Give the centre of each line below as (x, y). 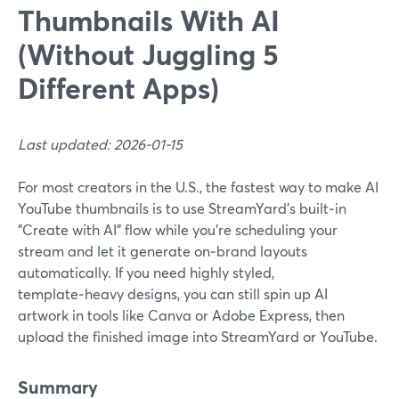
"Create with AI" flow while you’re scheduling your (178, 229)
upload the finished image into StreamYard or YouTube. (198, 336)
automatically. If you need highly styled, (146, 272)
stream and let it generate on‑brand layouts (163, 251)
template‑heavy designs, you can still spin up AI (173, 293)
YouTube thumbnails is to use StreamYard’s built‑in (182, 208)
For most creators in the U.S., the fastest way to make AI (198, 187)
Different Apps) (118, 88)
